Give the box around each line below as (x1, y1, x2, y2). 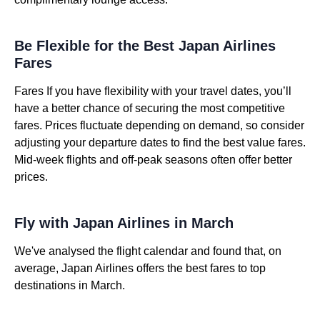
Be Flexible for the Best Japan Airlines (14, 38, 276, 54)
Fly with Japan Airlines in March (14, 215, 234, 231)
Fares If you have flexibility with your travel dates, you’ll (14, 85, 291, 97)
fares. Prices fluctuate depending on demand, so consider (14, 119, 304, 131)
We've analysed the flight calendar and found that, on (14, 245, 281, 257)
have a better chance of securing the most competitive (14, 102, 285, 114)
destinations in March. (14, 279, 125, 291)
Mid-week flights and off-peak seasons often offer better (14, 154, 292, 166)
